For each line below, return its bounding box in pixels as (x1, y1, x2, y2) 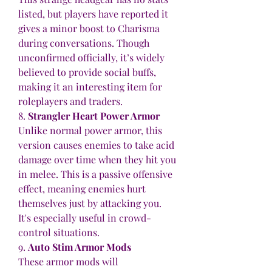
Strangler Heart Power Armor (28, 109, 160, 123)
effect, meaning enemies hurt (18, 182, 146, 195)
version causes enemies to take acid (18, 138, 174, 152)
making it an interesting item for (18, 80, 162, 93)
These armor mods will (18, 255, 118, 268)
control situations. (18, 226, 100, 239)
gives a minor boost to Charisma (18, 22, 160, 35)
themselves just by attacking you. (18, 197, 161, 210)
